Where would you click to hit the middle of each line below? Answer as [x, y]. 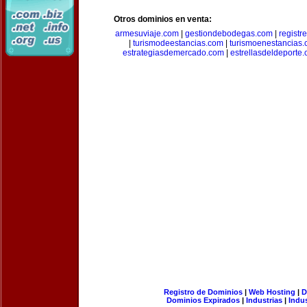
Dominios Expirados [203, 300]
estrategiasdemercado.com [173, 53]
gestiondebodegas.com [229, 34]
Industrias [264, 300]
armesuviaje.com [147, 34]
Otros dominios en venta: [163, 19]
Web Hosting [272, 292]
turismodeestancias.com [178, 43]
